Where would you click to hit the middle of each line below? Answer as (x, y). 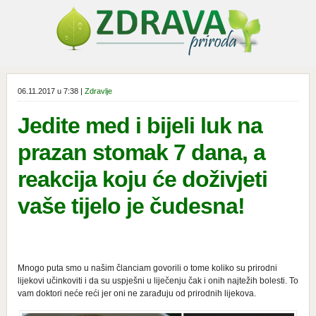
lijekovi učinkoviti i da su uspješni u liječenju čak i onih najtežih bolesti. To (158, 281)
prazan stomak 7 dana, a (141, 152)
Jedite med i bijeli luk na (140, 126)
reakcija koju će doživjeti (142, 179)
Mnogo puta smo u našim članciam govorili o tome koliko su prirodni (147, 268)
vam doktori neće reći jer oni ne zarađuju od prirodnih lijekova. (136, 293)
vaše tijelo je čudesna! (131, 206)
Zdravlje (98, 91)
